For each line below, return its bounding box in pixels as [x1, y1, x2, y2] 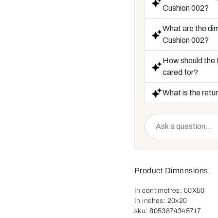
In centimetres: [134, 186, 184, 194]
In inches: [134, 197, 167, 204]
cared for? [163, 68, 198, 76]
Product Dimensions [134, 166, 208, 175]
